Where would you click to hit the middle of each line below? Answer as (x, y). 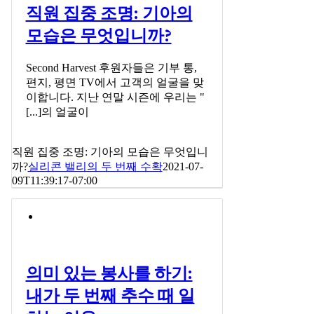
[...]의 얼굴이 (57, 112)
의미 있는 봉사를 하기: (109, 274)
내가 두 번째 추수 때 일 (110, 297)
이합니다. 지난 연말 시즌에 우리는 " (115, 97)
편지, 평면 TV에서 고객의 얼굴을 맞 (115, 83)
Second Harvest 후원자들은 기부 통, (111, 68)
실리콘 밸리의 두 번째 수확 (95, 167)
